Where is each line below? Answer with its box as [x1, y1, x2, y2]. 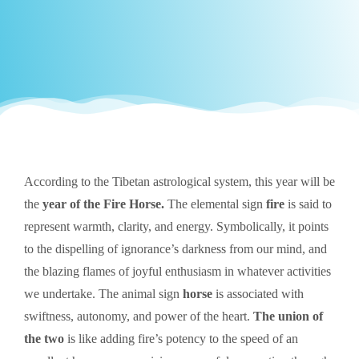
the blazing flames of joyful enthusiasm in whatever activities [24, 264, 331, 278]
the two [24, 331, 64, 345]
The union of [253, 309, 323, 323]
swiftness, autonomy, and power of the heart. [24, 309, 253, 323]
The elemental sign [164, 196, 266, 211]
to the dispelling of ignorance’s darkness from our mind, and [24, 241, 327, 256]
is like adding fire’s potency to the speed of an [64, 331, 298, 345]
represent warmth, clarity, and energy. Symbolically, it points [24, 219, 329, 233]
